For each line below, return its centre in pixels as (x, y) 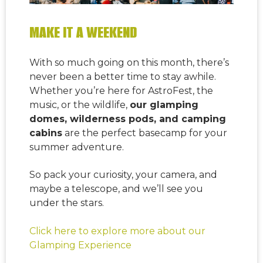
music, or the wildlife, (80, 105)
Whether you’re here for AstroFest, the (121, 91)
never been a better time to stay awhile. (123, 77)
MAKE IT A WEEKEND (83, 32)
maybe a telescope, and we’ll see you (116, 188)
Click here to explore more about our (117, 231)
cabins (46, 133)
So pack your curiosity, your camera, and (123, 174)
